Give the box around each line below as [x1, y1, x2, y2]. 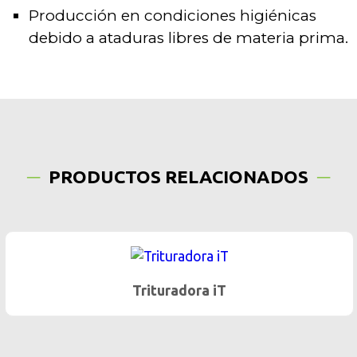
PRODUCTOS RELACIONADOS [49, 167, 308, 187]
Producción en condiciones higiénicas [28, 6, 316, 25]
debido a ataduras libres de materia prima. [28, 28, 348, 47]
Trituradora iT [131, 283, 226, 299]
